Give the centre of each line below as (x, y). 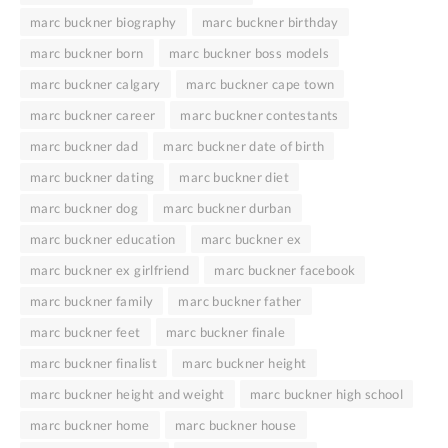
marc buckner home (90, 424)
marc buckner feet (85, 331)
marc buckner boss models (249, 52)
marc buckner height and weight (127, 393)
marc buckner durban (227, 207)
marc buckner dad (84, 145)
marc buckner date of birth (244, 145)
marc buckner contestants (259, 114)
